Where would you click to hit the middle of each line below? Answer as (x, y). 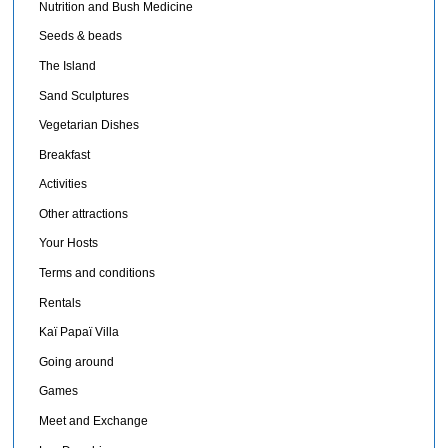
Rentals (60, 302)
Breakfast (65, 154)
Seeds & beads (81, 36)
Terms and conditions (97, 273)
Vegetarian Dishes (89, 125)
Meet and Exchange (94, 421)
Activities (63, 184)
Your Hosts (69, 243)
